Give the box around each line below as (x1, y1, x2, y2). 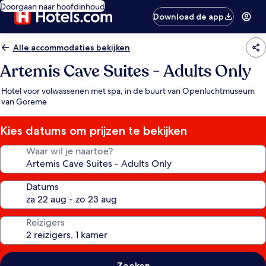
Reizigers (26, 216, 65, 229)
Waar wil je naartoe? (26, 145, 113, 157)
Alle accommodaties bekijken (13, 42, 130, 53)
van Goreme (1, 96, 47, 107)
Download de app (153, 11, 224, 22)
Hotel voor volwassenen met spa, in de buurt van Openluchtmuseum (1, 85, 255, 96)
